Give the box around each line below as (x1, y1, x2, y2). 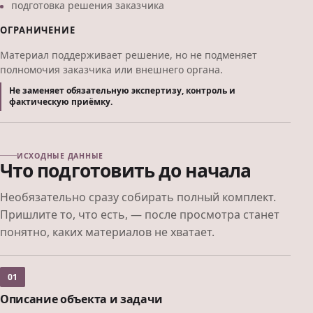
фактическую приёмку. (9, 96, 113, 108)
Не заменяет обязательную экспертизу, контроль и (9, 85, 236, 97)
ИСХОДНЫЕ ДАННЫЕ (17, 150, 104, 161)
